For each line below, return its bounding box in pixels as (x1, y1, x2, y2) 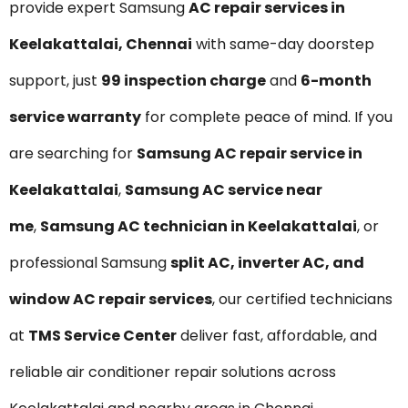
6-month (301, 69, 372, 91)
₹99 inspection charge (101, 69, 266, 91)
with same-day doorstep (192, 33, 374, 55)
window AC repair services (9, 288, 212, 310)
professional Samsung (9, 251, 170, 273)
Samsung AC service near (125, 178, 322, 200)
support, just (9, 69, 101, 91)
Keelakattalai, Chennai (9, 33, 192, 55)
